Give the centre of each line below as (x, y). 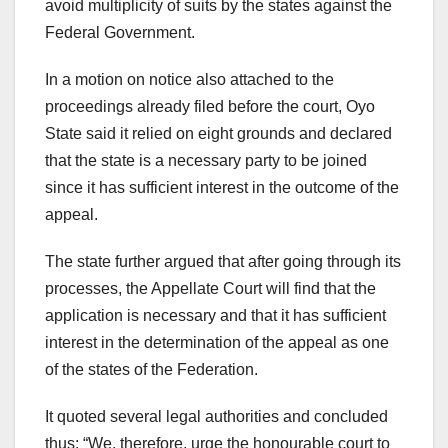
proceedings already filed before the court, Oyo (210, 106)
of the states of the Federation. (151, 369)
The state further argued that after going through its (223, 261)
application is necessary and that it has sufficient (215, 315)
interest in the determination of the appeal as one (217, 342)
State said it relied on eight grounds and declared (218, 133)
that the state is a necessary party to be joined (206, 160)
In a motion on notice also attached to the (189, 79)
